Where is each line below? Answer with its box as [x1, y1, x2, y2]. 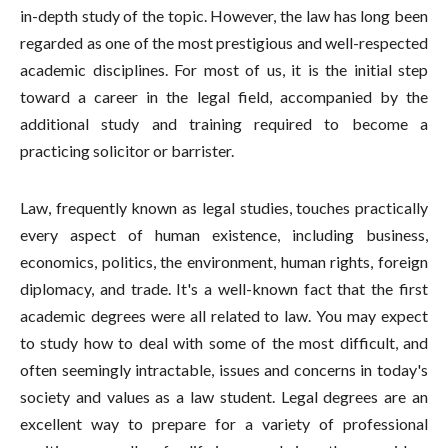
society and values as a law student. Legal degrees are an [20, 387, 428, 407]
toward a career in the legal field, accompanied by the [20, 87, 428, 107]
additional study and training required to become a [20, 114, 428, 134]
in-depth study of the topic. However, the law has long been [20, 6, 428, 26]
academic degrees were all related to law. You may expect [20, 306, 428, 326]
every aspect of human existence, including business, [20, 225, 428, 245]
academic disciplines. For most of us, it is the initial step [20, 60, 428, 80]
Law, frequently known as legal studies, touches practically [20, 198, 428, 218]
